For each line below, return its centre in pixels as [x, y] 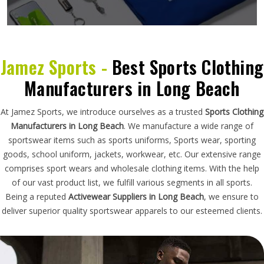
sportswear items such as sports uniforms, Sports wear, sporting [132, 140]
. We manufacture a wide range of [189, 126]
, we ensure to [231, 196]
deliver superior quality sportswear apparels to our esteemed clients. [132, 210]
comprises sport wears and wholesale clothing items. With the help [132, 168]
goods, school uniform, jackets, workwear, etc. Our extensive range [132, 154]
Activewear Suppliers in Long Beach [136, 196]
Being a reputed [37, 196]
